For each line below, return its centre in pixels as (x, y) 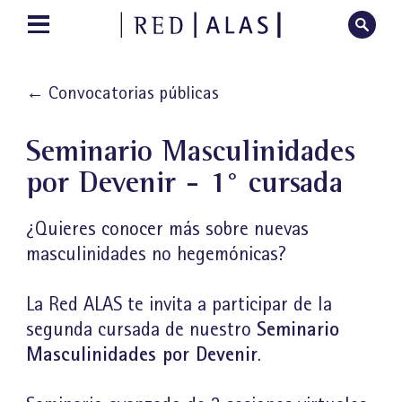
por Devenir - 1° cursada (185, 181)
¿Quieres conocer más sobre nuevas (168, 229)
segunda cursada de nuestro (142, 329)
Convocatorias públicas (134, 93)
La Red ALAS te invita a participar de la (179, 304)
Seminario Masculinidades (191, 150)
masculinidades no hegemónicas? (157, 254)
